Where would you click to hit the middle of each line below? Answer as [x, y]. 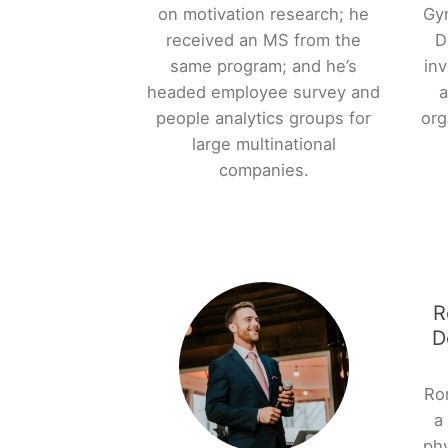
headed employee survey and [264, 92]
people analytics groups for [264, 118]
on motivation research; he [264, 14]
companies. [263, 170]
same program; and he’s [264, 66]
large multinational [263, 144]
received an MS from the [264, 40]
